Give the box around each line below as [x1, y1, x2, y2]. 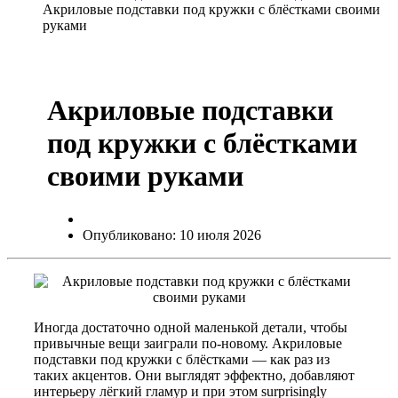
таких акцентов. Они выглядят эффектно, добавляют [34, 368, 354, 384]
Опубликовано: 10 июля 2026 [83, 227, 261, 243]
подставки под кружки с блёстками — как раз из [34, 352, 330, 368]
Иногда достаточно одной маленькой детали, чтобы [34, 320, 347, 336]
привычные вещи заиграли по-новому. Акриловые [34, 336, 342, 352]
